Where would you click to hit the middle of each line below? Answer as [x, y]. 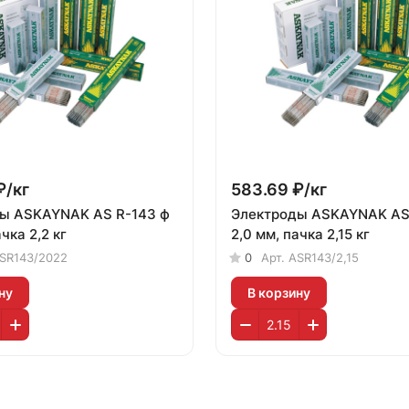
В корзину [279, 292]
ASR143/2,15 [324, 257]
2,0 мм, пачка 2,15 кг [300, 234]
